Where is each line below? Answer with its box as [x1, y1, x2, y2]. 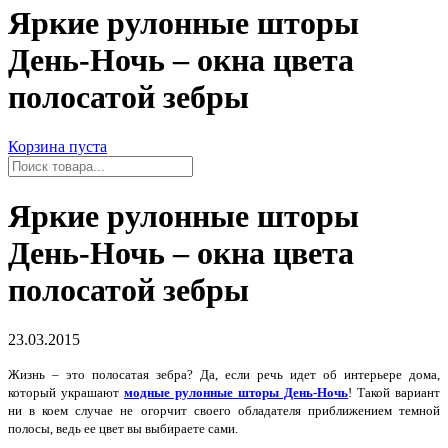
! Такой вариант [348, 384, 440, 400]
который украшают [8, 384, 124, 400]
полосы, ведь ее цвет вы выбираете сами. [8, 420, 238, 436]
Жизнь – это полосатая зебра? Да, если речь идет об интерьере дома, [8, 366, 440, 382]
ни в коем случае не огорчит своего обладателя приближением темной [8, 402, 440, 418]
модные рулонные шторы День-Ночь [124, 384, 348, 400]
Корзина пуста [8, 137, 107, 155]
